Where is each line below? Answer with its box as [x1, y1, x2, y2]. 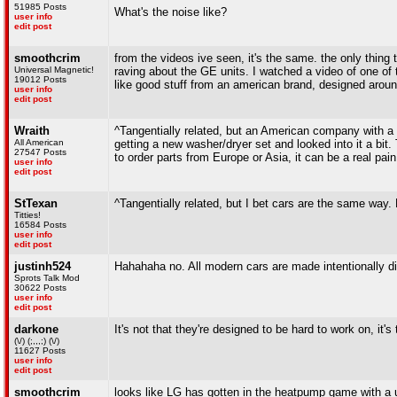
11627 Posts [14, 346, 66, 355]
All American [14, 137, 64, 147]
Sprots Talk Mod [14, 273, 80, 283]
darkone [14, 323, 58, 336]
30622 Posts [14, 283, 66, 292]
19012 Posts [14, 74, 66, 84]
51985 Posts [14, 2, 66, 12]
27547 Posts [14, 147, 66, 157]
